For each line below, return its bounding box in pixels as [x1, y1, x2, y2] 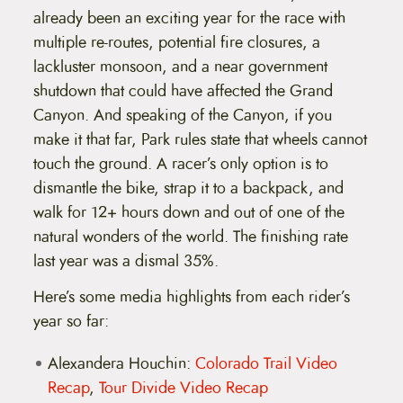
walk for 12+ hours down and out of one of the [32, 200, 345, 224]
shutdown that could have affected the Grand [32, 78, 333, 103]
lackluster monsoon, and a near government [32, 54, 327, 78]
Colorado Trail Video [194, 351, 337, 375]
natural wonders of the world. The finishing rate [32, 224, 348, 248]
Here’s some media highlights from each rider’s [32, 284, 350, 309]
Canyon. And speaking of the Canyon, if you [32, 103, 332, 127]
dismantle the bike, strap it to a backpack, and [32, 175, 344, 200]
